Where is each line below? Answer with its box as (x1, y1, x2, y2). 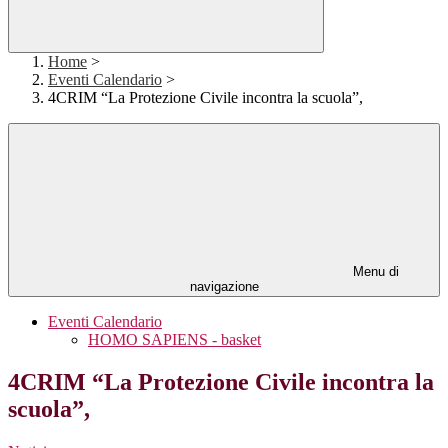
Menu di (349, 264, 399, 280)
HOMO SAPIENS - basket (88, 331, 261, 349)
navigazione (189, 279, 259, 295)
